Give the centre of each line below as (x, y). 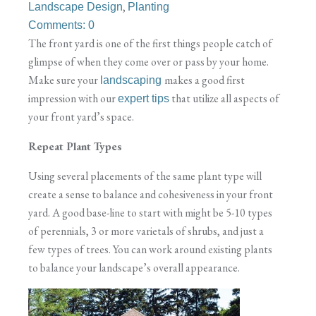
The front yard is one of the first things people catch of (150, 43)
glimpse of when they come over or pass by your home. (148, 62)
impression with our (73, 98)
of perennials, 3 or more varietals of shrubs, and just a (146, 231)
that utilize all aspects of (224, 98)
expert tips (144, 98)
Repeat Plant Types (75, 146)
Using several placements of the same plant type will (145, 176)
